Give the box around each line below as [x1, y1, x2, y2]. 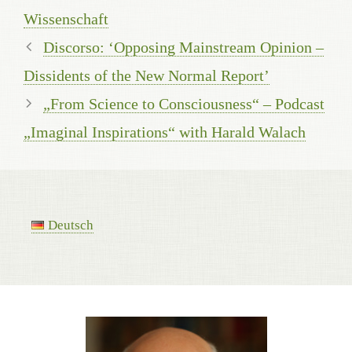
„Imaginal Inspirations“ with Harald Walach [24, 123, 306, 141]
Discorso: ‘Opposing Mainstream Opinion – [43, 38, 324, 56]
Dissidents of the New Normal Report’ [24, 66, 269, 84]
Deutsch [48, 217, 94, 233]
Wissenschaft [24, 9, 108, 27]
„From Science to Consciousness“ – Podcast [43, 94, 324, 112]
